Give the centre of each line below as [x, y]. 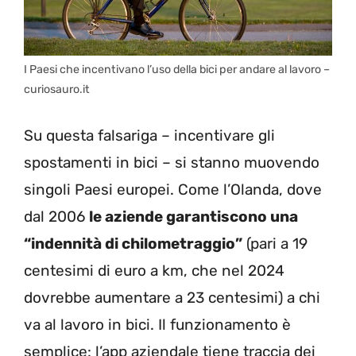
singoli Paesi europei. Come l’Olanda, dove [173, 189]
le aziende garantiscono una [193, 216]
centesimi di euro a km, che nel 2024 [154, 270]
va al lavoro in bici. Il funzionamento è [157, 324]
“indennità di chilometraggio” [133, 243]
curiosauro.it [57, 90]
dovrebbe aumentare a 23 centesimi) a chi [172, 297]
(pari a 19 [275, 243]
